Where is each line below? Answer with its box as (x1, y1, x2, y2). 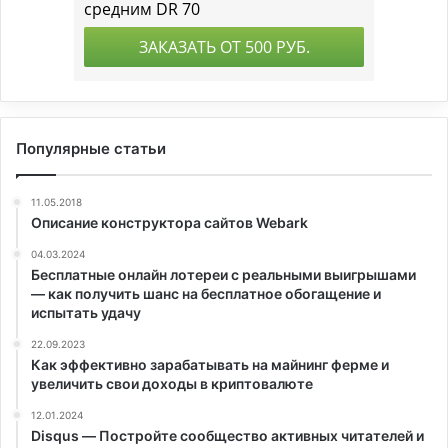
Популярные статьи (16, 138, 166, 158)
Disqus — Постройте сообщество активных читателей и (31, 426, 424, 444)
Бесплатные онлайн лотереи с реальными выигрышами (31, 265, 416, 283)
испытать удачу (31, 303, 141, 321)
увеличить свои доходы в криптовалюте (31, 374, 313, 392)
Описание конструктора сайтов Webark (31, 213, 308, 231)
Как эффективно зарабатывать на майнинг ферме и (31, 355, 389, 373)
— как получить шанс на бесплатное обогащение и (31, 284, 381, 302)
